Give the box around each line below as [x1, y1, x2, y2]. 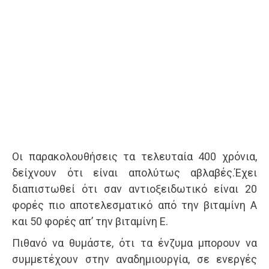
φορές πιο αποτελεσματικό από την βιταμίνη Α [12, 199, 257, 211]
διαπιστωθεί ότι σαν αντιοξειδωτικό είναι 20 [12, 183, 257, 195]
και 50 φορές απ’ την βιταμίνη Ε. [12, 215, 168, 228]
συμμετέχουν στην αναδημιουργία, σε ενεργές [12, 253, 257, 265]
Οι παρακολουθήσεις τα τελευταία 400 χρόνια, [12, 150, 257, 163]
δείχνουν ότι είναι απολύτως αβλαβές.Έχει [12, 166, 257, 179]
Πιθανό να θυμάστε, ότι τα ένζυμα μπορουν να [12, 237, 257, 249]
